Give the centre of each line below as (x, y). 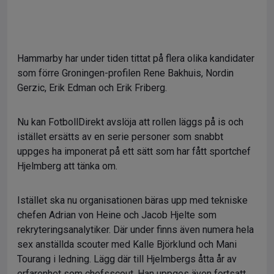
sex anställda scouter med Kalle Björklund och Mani (127, 244)
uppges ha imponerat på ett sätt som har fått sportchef (134, 151)
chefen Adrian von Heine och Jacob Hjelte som (117, 215)
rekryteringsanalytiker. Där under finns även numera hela (135, 230)
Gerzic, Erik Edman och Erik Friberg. (93, 88)
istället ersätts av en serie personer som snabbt (120, 137)
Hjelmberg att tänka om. (67, 166)
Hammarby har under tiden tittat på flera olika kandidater (136, 58)
